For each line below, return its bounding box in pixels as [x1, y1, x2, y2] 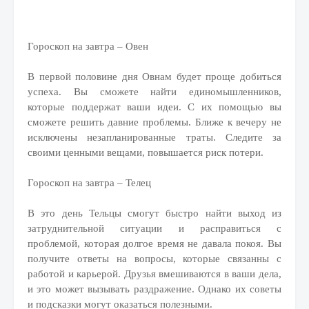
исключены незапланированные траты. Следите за [28, 132, 281, 143]
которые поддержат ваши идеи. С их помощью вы [28, 101, 281, 112]
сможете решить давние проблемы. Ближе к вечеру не [28, 117, 281, 128]
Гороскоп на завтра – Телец [28, 177, 151, 188]
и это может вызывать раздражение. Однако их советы [28, 283, 281, 295]
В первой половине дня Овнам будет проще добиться [28, 71, 281, 82]
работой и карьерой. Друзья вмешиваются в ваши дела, [28, 268, 281, 279]
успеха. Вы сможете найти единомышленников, [28, 86, 281, 97]
